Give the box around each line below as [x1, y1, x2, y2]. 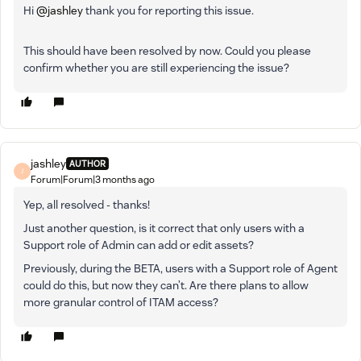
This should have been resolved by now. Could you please [23, 43, 311, 58]
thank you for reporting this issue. [83, 2, 256, 18]
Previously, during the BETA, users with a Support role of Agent [23, 260, 338, 276]
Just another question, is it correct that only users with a [23, 220, 305, 235]
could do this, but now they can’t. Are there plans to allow [23, 277, 309, 293]
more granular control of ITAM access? [23, 294, 218, 309]
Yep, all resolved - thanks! [23, 197, 150, 212]
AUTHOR [69, 158, 106, 170]
